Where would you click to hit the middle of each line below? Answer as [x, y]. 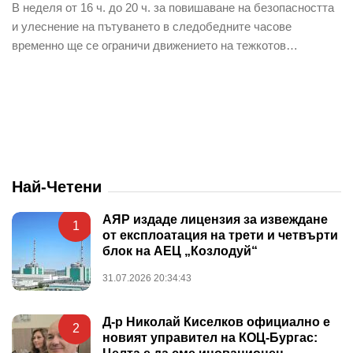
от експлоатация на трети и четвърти [220, 235]
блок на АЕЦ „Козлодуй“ [180, 251]
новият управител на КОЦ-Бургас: [210, 337]
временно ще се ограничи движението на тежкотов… [155, 45]
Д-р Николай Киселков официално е [216, 321]
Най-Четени [57, 186]
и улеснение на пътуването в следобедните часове [152, 26]
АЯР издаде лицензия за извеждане [215, 219]
